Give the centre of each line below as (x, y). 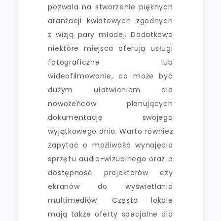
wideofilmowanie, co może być (110, 76)
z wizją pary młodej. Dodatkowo (110, 34)
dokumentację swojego (110, 117)
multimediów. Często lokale (110, 200)
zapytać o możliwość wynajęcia (110, 145)
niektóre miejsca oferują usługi (110, 48)
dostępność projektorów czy (110, 172)
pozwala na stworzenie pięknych (110, 7)
